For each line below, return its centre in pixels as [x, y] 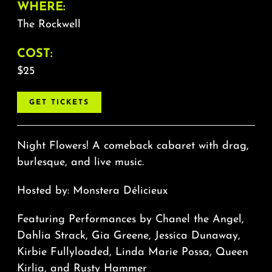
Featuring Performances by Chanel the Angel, [130, 219]
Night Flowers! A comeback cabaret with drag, [133, 146]
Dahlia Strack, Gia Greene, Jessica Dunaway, [128, 236]
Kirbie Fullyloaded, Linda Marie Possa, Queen [132, 252]
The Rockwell [49, 24]
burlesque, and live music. [80, 162]
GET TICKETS [59, 102]
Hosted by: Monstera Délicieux [92, 191]
